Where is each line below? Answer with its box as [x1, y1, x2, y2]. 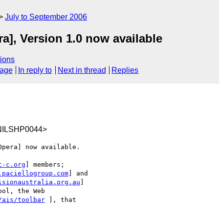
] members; [25, 160, 65, 168]
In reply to [18, 66, 52, 75]
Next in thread [57, 66, 106, 75]
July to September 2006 [5, 13, 87, 21]
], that [45, 196, 76, 203]
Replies [111, 66, 139, 75]
